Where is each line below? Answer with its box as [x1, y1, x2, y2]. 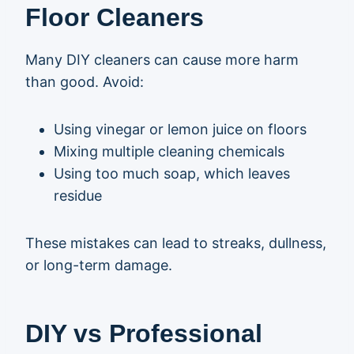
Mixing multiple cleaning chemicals [54, 143, 284, 160]
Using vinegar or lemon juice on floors [54, 121, 307, 137]
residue [54, 187, 102, 204]
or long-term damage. [25, 257, 172, 273]
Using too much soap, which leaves [54, 165, 290, 182]
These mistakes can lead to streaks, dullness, [25, 235, 326, 251]
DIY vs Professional [25, 319, 262, 348]
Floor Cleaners [25, 3, 204, 32]
